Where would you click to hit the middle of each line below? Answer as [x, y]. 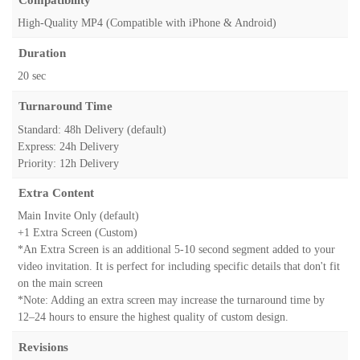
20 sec [32, 76]
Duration [42, 53]
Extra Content [56, 193]
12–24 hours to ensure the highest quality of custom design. [153, 317]
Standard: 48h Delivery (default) [92, 129]
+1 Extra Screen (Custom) [78, 233]
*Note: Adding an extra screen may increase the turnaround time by [171, 301]
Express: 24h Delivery [68, 146]
